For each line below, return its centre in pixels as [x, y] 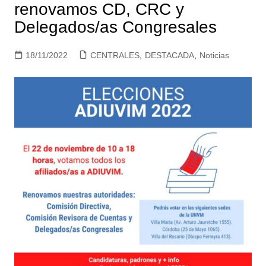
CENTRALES [115, 56]
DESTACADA [169, 56]
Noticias [214, 56]
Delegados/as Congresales [115, 27]
